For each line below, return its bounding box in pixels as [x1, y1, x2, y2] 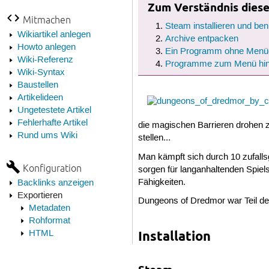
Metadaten [28, 202, 70, 214]
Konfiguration [22, 162, 82, 174]
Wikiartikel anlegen [17, 29, 91, 40]
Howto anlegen [17, 41, 76, 53]
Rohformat [28, 215, 70, 226]
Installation [138, 228, 211, 244]
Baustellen [17, 79, 58, 91]
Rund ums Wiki [17, 130, 77, 141]
